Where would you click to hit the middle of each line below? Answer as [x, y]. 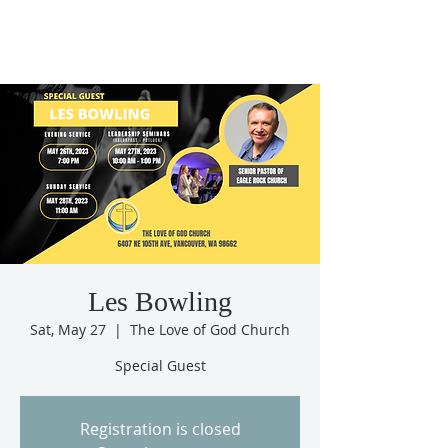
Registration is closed [160, 429]
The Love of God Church [210, 329]
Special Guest [160, 365]
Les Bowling [160, 301]
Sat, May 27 [68, 329]
